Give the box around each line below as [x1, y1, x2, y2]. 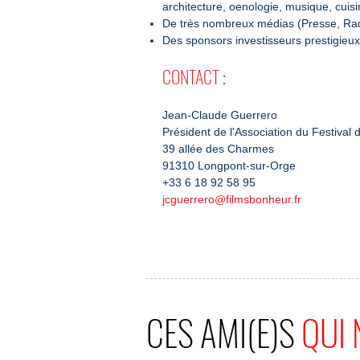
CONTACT [162, 63, 223, 89]
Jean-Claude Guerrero [162, 108, 277, 121]
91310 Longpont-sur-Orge [162, 159, 296, 172]
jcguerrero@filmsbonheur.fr [162, 193, 301, 206]
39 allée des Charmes [162, 142, 274, 155]
